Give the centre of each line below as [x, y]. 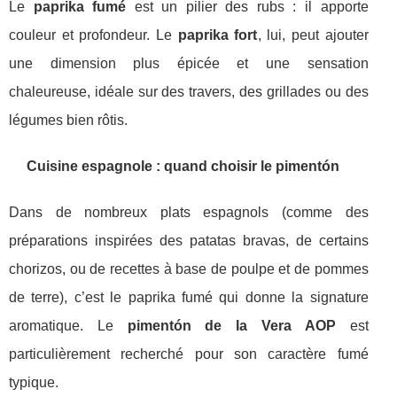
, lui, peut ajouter [313, 35]
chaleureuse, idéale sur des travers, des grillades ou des [189, 92]
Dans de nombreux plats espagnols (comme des [189, 213]
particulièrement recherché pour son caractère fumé [189, 354]
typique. [34, 383]
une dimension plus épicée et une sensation [189, 64]
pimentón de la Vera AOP [231, 326]
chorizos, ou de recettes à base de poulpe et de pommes [189, 269]
